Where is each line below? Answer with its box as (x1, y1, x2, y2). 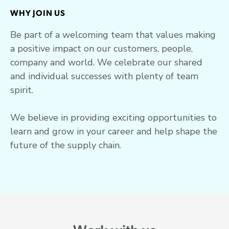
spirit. (10, 83, 33, 96)
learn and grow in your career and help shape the (10, 125, 217, 138)
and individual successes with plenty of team (10, 70, 198, 82)
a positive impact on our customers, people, (10, 42, 193, 55)
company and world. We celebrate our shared (10, 56, 202, 68)
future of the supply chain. (10, 139, 121, 151)
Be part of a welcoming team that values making (10, 28, 216, 41)
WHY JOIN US (10, 9, 65, 18)
